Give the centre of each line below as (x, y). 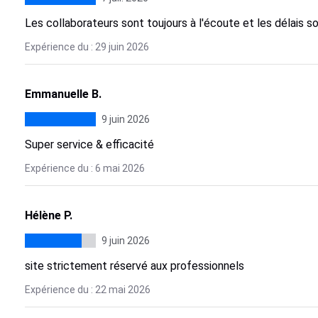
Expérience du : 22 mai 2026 (87, 290)
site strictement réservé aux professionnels (134, 266)
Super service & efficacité (89, 144)
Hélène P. (48, 215)
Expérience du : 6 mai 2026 (84, 168)
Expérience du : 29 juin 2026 (87, 47)
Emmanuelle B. (63, 94)
